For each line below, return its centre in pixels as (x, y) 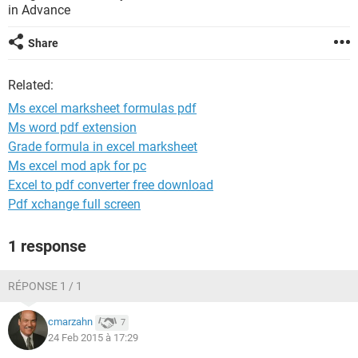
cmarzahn (70, 322)
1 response (47, 246)
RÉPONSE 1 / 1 (45, 286)
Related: (31, 85)
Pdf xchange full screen (74, 204)
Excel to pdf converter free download (111, 185)
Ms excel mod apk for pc (77, 166)
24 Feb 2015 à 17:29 (93, 338)
